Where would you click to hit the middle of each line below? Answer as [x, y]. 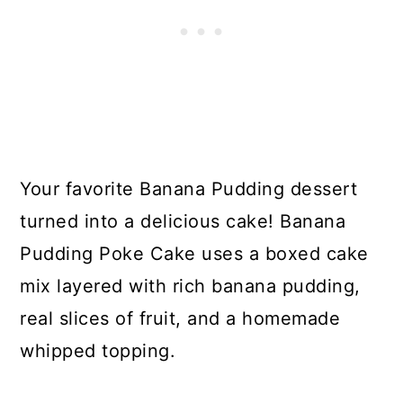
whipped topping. [98, 350]
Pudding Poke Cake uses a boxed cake [194, 253]
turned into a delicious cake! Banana [183, 221]
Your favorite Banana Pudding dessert [189, 188]
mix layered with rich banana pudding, [190, 286]
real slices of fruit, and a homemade [180, 318]
